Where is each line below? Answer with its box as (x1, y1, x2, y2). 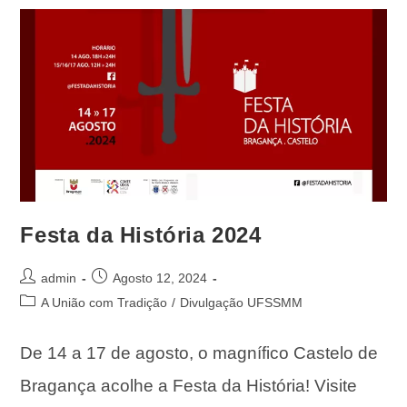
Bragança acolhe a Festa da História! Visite (20, 376, 358, 396)
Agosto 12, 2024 (113, 271, 208, 286)
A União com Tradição (41, 295, 168, 311)
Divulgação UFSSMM (180, 295, 303, 311)
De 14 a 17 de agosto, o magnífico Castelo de (20, 343, 379, 363)
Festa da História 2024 (20, 223, 262, 248)
